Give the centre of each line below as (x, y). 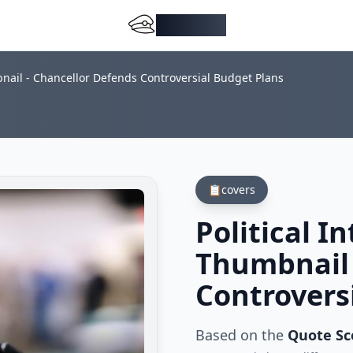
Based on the (242, 335)
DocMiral (191, 25)
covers (238, 190)
